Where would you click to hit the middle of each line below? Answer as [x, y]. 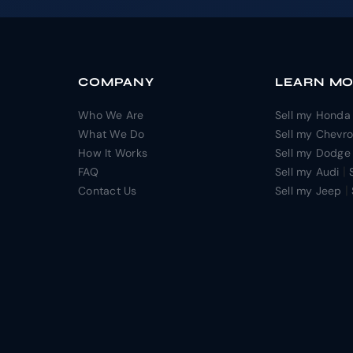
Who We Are [111, 115]
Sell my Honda [312, 115]
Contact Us [108, 190]
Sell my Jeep [308, 190]
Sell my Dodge [312, 152]
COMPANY [116, 82]
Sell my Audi [307, 171]
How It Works [113, 152]
